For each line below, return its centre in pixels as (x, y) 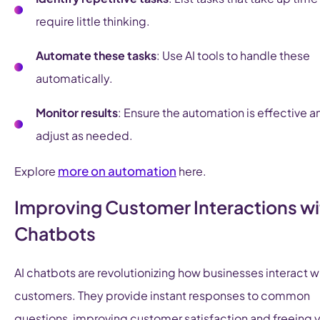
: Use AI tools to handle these (233, 56)
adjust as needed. (84, 136)
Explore (36, 171)
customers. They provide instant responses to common (162, 296)
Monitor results (77, 113)
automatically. (74, 79)
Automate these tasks (96, 56)
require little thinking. (93, 21)
